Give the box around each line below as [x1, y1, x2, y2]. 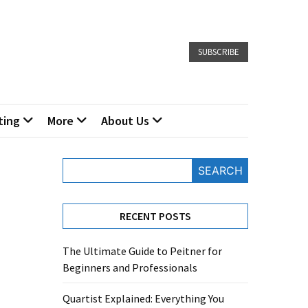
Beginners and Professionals [63, 261, 197, 274]
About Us [101, 113, 149, 129]
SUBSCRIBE [198, 46, 239, 58]
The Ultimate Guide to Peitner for [63, 244, 222, 258]
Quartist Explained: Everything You [63, 291, 224, 305]
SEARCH [197, 164, 243, 177]
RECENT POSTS [120, 209, 191, 223]
